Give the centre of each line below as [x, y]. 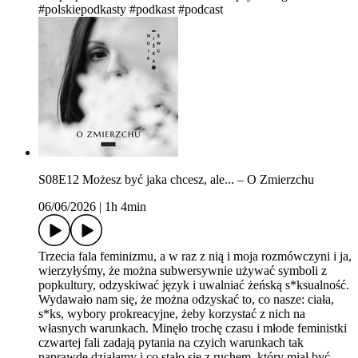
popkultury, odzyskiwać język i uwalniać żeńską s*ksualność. [194, 285]
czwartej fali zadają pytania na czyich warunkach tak [171, 343]
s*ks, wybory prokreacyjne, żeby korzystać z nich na [172, 314]
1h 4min [125, 207]
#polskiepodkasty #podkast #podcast [131, 10]
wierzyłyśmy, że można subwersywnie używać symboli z [183, 271]
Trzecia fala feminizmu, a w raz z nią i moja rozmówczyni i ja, [195, 257]
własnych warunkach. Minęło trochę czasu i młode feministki [193, 328]
